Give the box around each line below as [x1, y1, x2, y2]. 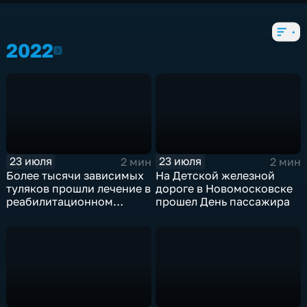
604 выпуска [6, 2, 84, 18]
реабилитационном [6, 194, 114, 208]
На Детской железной [156, 168, 275, 182]
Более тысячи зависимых [6, 168, 145, 182]
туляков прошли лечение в [6, 181, 151, 195]
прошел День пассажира [156, 194, 291, 208]
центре [6, 207, 45, 221]
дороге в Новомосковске [156, 181, 293, 195]
